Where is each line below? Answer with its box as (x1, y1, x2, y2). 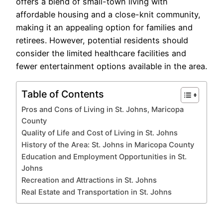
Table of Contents (21, 88, 104, 100)
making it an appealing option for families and (16, 22, 193, 33)
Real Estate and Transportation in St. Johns (21, 187, 172, 197)
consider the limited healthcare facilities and (16, 48, 186, 59)
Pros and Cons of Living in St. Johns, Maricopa (21, 105, 184, 114)
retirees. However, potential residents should (16, 35, 188, 46)
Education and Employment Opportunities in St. (21, 152, 187, 161)
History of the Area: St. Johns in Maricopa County (21, 140, 194, 149)
